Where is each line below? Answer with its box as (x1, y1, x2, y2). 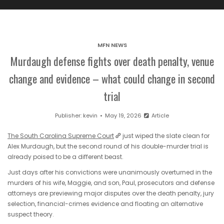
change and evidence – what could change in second (9, 70, 215, 87)
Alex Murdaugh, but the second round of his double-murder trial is (7, 142, 208, 151)
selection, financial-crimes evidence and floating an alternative (7, 199, 203, 208)
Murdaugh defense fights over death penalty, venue (10, 53, 214, 69)
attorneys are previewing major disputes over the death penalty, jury (7, 188, 214, 197)
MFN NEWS (97, 41, 127, 49)
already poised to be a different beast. (7, 152, 123, 161)
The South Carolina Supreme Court (7, 131, 114, 140)
